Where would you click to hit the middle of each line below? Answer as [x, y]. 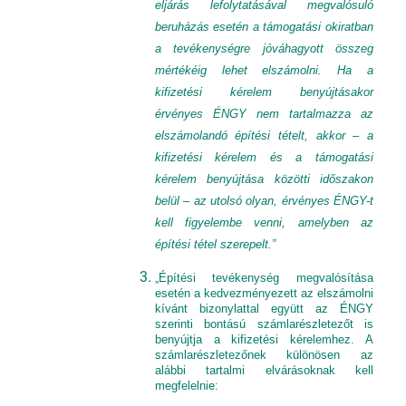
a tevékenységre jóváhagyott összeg [264, 48]
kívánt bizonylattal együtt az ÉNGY [264, 309]
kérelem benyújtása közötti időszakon [264, 179]
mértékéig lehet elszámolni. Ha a [264, 70]
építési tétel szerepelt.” [215, 244]
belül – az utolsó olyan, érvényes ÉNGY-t [264, 201]
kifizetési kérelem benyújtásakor [264, 92]
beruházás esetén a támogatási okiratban [264, 27]
